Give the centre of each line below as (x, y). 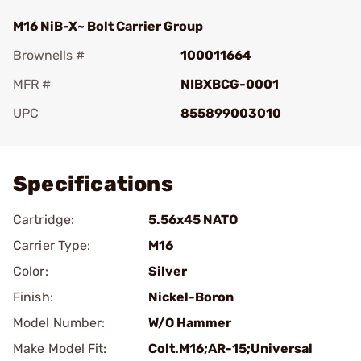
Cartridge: (44, 220)
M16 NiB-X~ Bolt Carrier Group (108, 26)
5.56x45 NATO (193, 220)
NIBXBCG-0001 (230, 84)
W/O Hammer (190, 323)
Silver (168, 271)
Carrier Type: (52, 245)
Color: (31, 271)
